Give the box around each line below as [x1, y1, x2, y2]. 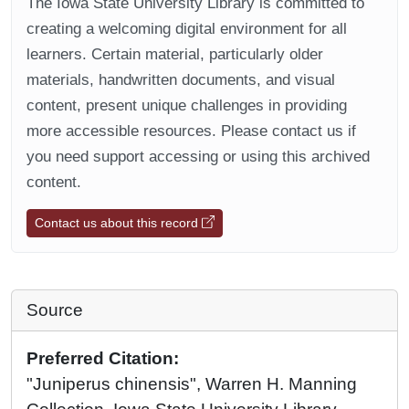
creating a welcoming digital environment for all [26, 19, 347, 37]
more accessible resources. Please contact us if [26, 121, 356, 140]
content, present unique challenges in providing [26, 96, 347, 114]
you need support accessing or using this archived [26, 147, 370, 165]
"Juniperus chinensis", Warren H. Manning [26, 373, 357, 393]
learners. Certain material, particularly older [26, 45, 323, 63]
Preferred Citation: [26, 348, 179, 368]
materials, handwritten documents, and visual [26, 70, 335, 89]
